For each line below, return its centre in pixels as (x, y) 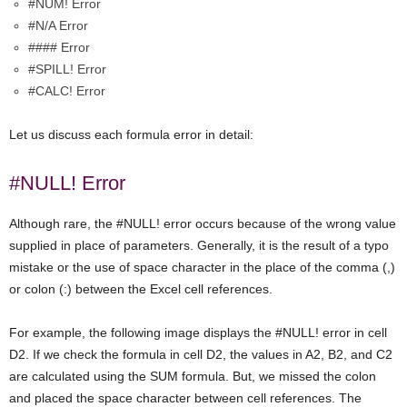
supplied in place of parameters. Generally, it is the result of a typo (199, 246)
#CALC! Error (67, 91)
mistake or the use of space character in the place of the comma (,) (202, 268)
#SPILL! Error (67, 69)
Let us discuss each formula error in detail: (131, 135)
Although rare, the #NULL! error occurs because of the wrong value (203, 224)
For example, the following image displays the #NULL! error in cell (198, 333)
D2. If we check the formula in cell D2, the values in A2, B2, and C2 (201, 355)
